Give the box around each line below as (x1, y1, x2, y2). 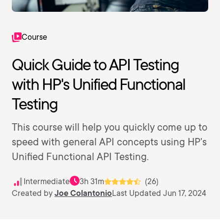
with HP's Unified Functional (12, 75, 185, 94)
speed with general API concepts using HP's (12, 136, 207, 148)
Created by (12, 189, 55, 198)
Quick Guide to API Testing (12, 55, 179, 74)
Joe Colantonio (55, 189, 112, 198)
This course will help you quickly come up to (12, 121, 207, 133)
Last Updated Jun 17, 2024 (112, 189, 206, 198)
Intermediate (24, 177, 70, 186)
